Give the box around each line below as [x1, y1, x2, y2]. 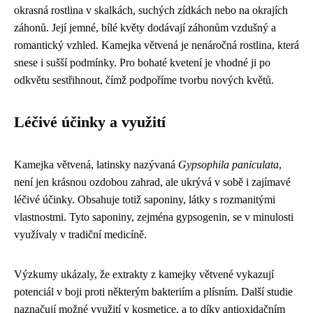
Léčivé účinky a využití [14, 113, 166, 131]
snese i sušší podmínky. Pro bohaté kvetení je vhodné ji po [14, 56, 270, 68]
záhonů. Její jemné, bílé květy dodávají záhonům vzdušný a [14, 21, 276, 34]
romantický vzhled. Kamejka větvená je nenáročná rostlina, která [14, 38, 299, 51]
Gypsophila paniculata [178, 158, 279, 170]
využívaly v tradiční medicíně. [14, 228, 147, 240]
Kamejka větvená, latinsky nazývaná [14, 158, 178, 170]
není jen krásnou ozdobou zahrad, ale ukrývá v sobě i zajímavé [14, 175, 291, 188]
